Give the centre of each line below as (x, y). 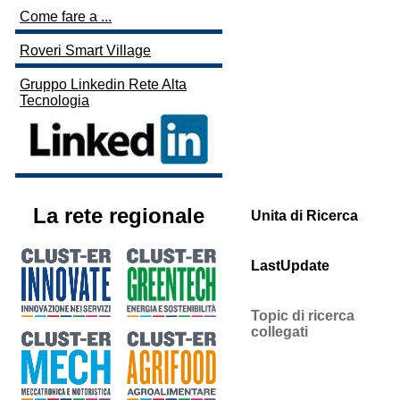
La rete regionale (119, 216)
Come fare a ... (66, 17)
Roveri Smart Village (85, 51)
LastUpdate (290, 266)
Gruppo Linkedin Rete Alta (103, 85)
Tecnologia (54, 101)
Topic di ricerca (303, 316)
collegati (279, 332)
